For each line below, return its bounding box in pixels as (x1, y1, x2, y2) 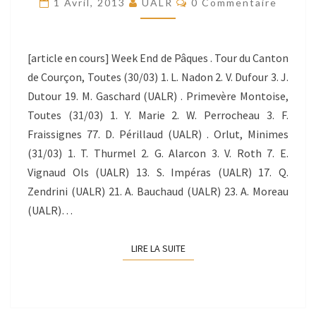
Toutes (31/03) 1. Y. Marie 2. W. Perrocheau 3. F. (28, 108, 288, 122)
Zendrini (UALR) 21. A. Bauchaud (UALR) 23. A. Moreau (28, 184, 288, 198)
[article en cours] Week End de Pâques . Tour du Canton (28, 51, 288, 65)
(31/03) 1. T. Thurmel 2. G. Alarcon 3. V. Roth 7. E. (28, 146, 288, 160)
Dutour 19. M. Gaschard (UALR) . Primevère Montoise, (28, 89, 288, 103)
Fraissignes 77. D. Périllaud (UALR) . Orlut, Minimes (28, 127, 288, 141)
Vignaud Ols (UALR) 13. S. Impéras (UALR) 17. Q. (28, 165, 288, 179)
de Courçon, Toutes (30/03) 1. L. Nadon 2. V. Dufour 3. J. (28, 70, 288, 84)
